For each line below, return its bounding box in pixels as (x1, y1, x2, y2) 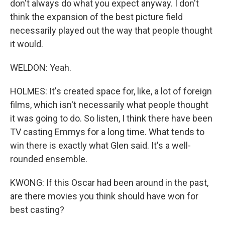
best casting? (10, 204, 64, 215)
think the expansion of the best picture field (10, 12, 183, 22)
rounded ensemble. (10, 154, 87, 164)
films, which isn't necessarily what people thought (10, 99, 208, 110)
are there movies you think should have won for (10, 191, 198, 201)
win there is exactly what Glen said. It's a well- (10, 140, 191, 151)
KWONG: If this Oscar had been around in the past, (10, 177, 208, 188)
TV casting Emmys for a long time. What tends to (10, 127, 204, 137)
